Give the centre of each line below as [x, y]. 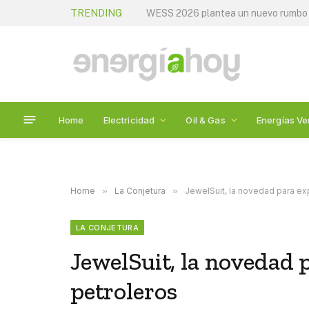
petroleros [124, 291]
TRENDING [96, 13]
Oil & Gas [206, 120]
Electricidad [129, 120]
